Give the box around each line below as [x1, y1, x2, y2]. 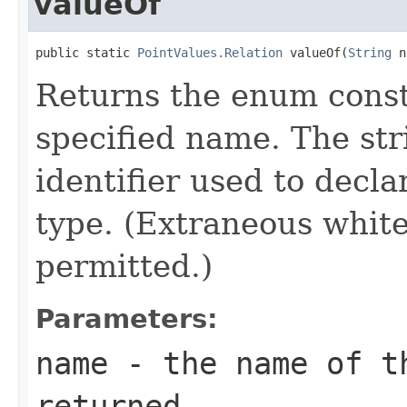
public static [35, 45, 137, 60]
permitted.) [35, 247, 213, 284]
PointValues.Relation [137, 45, 283, 60]
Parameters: [35, 303, 218, 334]
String [348, 45, 392, 60]
